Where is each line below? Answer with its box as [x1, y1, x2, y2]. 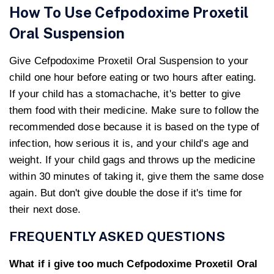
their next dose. [9, 204, 81, 216]
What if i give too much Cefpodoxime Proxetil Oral [9, 258, 257, 270]
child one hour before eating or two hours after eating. [9, 72, 257, 84]
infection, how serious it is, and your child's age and [9, 138, 249, 150]
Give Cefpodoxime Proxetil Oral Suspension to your [9, 55, 248, 67]
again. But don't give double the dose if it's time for [9, 187, 243, 199]
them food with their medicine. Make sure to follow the [9, 105, 259, 117]
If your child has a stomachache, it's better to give [9, 88, 241, 100]
